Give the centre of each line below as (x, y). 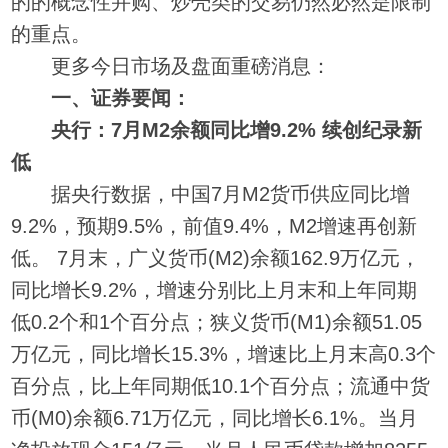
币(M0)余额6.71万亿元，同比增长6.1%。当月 (215, 417)
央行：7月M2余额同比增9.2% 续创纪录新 (237, 129)
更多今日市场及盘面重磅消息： (171, 65)
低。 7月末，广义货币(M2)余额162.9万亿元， (216, 257)
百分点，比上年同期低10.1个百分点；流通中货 (221, 385)
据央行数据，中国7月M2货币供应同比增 (211, 193)
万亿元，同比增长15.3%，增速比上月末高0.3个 (224, 353)
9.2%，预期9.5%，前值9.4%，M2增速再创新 (214, 225)
